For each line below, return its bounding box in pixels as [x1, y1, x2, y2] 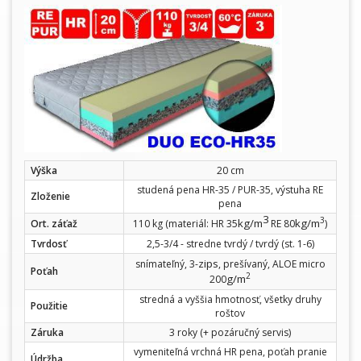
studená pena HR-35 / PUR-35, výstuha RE [137, 182, 323, 197]
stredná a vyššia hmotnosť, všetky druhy [139, 292, 322, 306]
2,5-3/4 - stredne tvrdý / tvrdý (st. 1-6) [146, 236, 314, 251]
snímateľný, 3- [135, 256, 198, 271]
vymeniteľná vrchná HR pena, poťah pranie [133, 344, 327, 359]
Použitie [31, 298, 68, 313]
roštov [215, 305, 245, 320]
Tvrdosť [31, 236, 67, 251]
